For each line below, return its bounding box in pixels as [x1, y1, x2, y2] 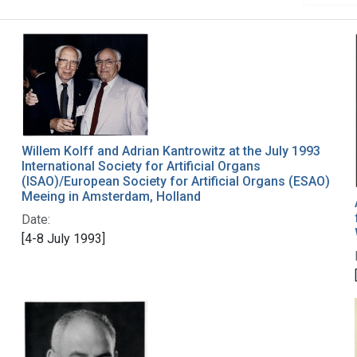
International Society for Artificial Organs [21, 159, 261, 175]
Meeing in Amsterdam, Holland [21, 189, 201, 205]
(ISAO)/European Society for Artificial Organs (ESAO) [21, 174, 330, 190]
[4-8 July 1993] [21, 231, 105, 247]
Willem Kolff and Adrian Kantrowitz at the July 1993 [21, 143, 320, 159]
